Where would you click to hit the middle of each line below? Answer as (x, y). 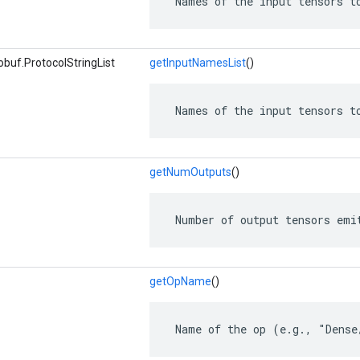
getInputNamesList (198, 63)
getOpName (180, 281)
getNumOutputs (190, 172)
